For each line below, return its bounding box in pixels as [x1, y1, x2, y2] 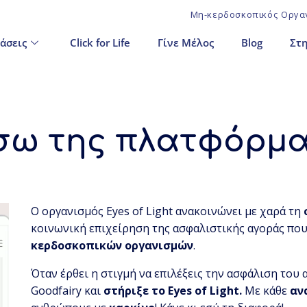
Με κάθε [242, 283, 291, 299]
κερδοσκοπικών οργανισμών [31, 238, 194, 254]
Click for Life [70, 35, 130, 49]
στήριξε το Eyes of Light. [103, 283, 243, 299]
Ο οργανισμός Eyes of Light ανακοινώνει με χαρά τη [31, 204, 304, 219]
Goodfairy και [31, 283, 104, 299]
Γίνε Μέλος [158, 35, 214, 49]
